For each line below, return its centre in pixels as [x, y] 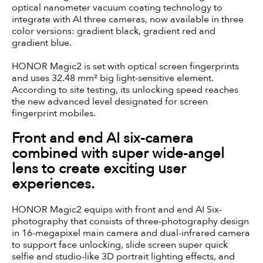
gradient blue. [42, 43]
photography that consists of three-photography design [130, 221]
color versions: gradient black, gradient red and [114, 31]
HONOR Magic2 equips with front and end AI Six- [117, 209]
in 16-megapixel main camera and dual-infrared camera [131, 233]
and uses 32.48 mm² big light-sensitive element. [113, 78]
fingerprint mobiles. [54, 113]
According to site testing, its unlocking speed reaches [125, 90]
